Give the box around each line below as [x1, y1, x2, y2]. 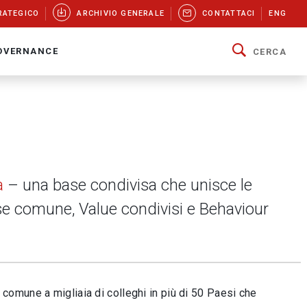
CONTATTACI [202, 9, 256, 18]
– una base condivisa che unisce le [7, 175, 252, 195]
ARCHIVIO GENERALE [77, 9, 165, 18]
